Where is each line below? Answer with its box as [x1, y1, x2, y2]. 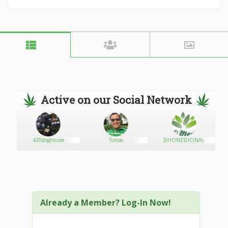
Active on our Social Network [40, 93, 192, 107]
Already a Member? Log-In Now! [40, 197, 171, 208]
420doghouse [32, 136, 64, 144]
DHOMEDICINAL [163, 136, 205, 144]
